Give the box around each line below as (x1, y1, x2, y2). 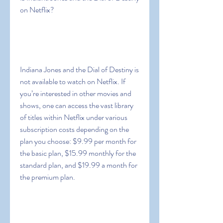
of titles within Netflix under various (20, 111, 127, 123)
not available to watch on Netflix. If (20, 76, 125, 87)
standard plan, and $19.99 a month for (20, 159, 137, 171)
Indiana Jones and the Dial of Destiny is (20, 64, 139, 75)
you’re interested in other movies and (20, 88, 131, 99)
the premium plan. (20, 171, 75, 183)
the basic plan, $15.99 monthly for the (20, 147, 136, 159)
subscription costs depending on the (20, 123, 129, 135)
